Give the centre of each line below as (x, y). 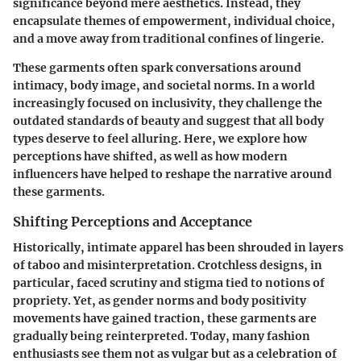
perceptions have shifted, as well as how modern (150, 156)
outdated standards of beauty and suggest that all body (168, 120)
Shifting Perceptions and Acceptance (133, 221)
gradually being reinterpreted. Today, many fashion (162, 336)
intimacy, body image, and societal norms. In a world (164, 85)
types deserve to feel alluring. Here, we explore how (160, 138)
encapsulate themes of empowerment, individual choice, (174, 21)
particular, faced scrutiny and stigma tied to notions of (169, 282)
